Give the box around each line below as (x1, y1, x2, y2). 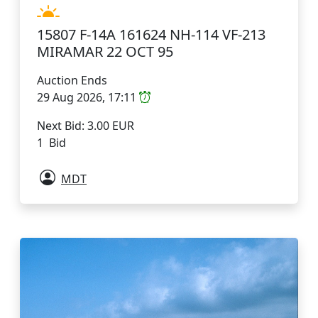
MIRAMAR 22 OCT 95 (37, 41, 173, 61)
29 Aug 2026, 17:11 (37, 89, 139, 105)
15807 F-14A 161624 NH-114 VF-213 (37, 24, 265, 44)
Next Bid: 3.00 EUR (37, 117, 134, 133)
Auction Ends (37, 72, 107, 88)
